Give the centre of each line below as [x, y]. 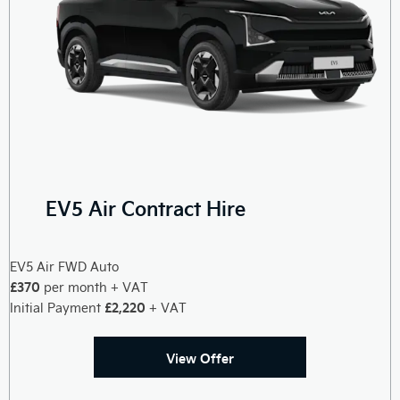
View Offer [200, 358]
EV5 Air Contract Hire [146, 207]
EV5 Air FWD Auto [64, 266]
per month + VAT [94, 287]
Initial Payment [57, 307]
